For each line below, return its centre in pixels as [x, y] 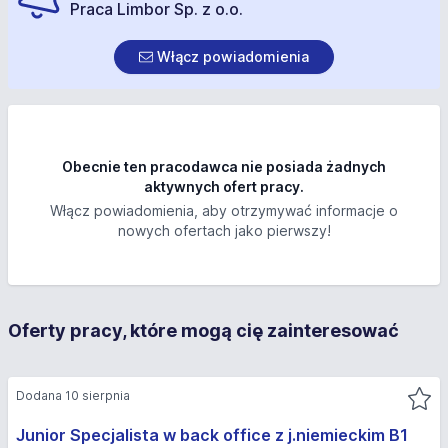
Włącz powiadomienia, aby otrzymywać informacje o [224, 210]
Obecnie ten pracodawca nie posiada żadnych [224, 166]
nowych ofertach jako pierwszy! [224, 230]
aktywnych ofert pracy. [224, 186]
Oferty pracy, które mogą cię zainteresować [203, 330]
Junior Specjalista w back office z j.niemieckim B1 [212, 435]
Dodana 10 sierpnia [73, 395]
